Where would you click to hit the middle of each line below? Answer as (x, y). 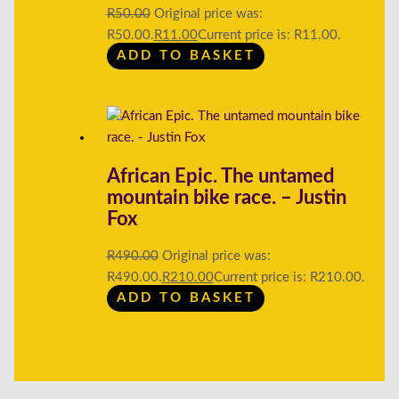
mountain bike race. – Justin (226, 197)
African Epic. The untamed (220, 176)
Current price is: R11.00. (269, 35)
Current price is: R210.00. (289, 277)
